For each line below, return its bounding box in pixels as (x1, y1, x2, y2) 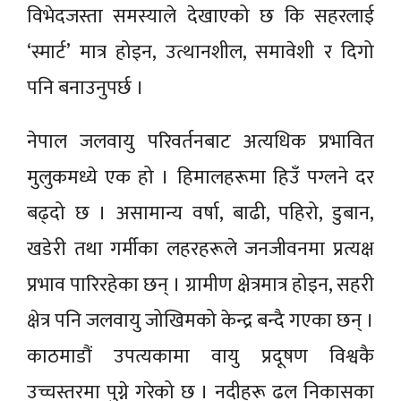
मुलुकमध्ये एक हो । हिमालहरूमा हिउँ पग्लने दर (27, 160, 374, 194)
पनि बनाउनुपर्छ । (27, 71, 144, 105)
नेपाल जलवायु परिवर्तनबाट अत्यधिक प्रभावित (27, 124, 374, 158)
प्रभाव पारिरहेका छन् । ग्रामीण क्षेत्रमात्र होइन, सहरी (27, 268, 374, 302)
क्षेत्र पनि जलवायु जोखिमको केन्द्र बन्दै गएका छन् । (27, 303, 374, 337)
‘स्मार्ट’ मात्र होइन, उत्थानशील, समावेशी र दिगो (27, 35, 374, 69)
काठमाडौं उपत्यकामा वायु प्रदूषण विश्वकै (27, 339, 374, 373)
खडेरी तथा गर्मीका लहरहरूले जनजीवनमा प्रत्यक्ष (27, 232, 374, 266)
